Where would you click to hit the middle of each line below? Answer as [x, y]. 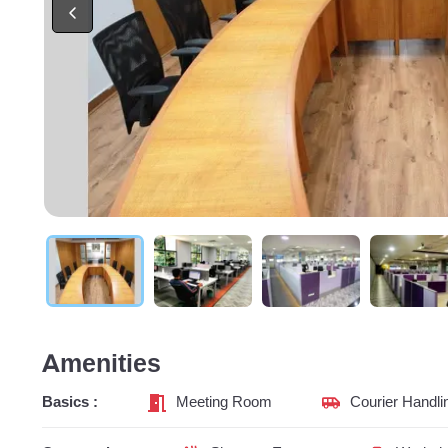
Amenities [101, 364]
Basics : [70, 402]
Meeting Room [224, 402]
